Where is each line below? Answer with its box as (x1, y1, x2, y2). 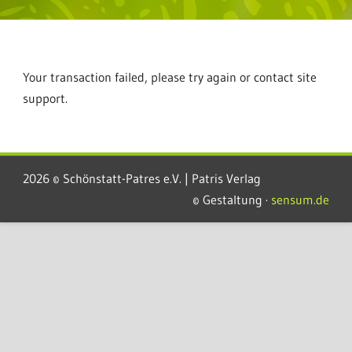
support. (23, 90, 68, 106)
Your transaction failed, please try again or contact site (23, 69, 317, 85)
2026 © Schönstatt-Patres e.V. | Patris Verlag (23, 170, 261, 186)
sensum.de (271, 192, 329, 207)
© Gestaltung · (192, 192, 271, 207)
